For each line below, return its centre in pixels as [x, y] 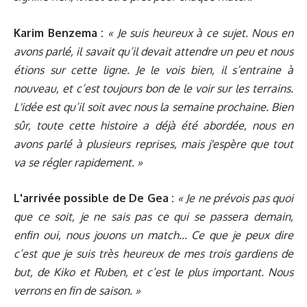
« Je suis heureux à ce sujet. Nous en [200, 33]
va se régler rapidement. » [78, 162]
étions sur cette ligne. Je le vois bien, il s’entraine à [153, 70]
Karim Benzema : [59, 33]
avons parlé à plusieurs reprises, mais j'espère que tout [153, 144]
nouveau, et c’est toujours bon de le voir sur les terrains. [153, 88]
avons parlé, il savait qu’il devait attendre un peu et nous [153, 51]
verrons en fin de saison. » [77, 291]
